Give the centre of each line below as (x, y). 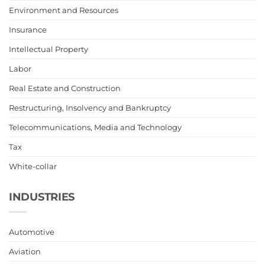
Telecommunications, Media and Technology (95, 127)
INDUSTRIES (42, 197)
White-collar (33, 167)
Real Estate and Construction (65, 88)
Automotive (32, 232)
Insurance (28, 30)
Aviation (25, 251)
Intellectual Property (49, 49)
